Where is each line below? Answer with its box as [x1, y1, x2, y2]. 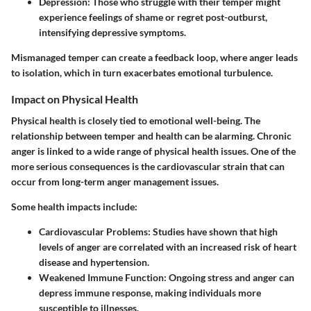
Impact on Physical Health [11, 92, 138, 106]
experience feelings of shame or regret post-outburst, [39, 11, 267, 23]
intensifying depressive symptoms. [39, 26, 186, 38]
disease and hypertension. [39, 256, 149, 269]
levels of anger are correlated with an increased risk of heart [39, 241, 296, 253]
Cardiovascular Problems [39, 226, 148, 238]
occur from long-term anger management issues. [11, 176, 219, 188]
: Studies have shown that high [148, 226, 278, 238]
